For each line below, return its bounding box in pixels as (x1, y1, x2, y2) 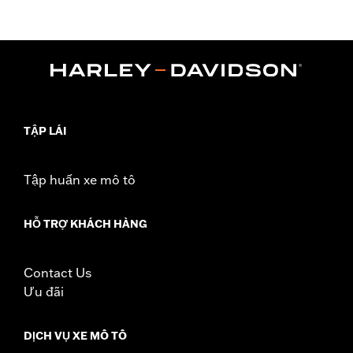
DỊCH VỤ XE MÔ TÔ (24, 328, 127, 343)
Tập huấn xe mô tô (24, 171, 136, 188)
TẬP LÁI (24, 123, 66, 138)
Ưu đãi (24, 283, 64, 299)
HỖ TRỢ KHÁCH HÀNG (24, 216, 147, 231)
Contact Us (24, 264, 91, 281)
